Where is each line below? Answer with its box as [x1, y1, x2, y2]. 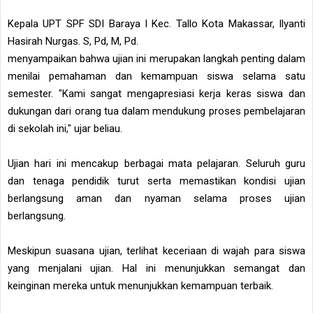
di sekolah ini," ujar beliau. [8, 122, 122, 136]
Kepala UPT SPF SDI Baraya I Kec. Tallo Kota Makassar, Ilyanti [8, 17, 305, 31]
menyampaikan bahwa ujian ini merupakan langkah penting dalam [8, 52, 305, 66]
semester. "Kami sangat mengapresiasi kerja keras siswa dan [8, 87, 305, 101]
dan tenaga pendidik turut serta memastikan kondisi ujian [8, 175, 305, 188]
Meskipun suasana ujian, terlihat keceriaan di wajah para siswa [8, 245, 305, 258]
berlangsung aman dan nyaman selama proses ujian [8, 192, 305, 205]
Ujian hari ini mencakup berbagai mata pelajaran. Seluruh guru [8, 157, 305, 170]
